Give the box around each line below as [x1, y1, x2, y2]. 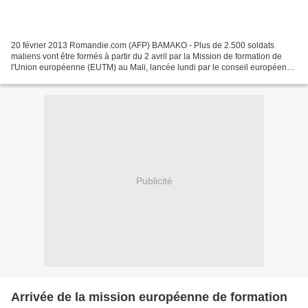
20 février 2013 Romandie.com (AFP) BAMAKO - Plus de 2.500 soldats [11, 41, 274, 51]
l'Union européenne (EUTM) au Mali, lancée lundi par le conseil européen [11, 63, 287, 73]
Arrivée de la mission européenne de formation [11, 290, 287, 305]
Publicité [135, 175, 173, 186]
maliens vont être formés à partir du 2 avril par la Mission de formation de [11, 52, 282, 62]
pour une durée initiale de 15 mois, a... [11, 74, 154, 84]
